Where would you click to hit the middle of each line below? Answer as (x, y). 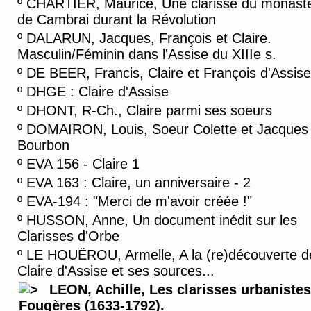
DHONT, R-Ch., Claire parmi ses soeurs (149, 110)
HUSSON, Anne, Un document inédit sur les (162, 220)
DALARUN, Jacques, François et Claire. (149, 38)
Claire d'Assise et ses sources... (116, 271)
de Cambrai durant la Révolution (117, 19)
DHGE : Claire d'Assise (98, 92)
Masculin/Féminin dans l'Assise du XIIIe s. (147, 54)
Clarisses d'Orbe (68, 236)
